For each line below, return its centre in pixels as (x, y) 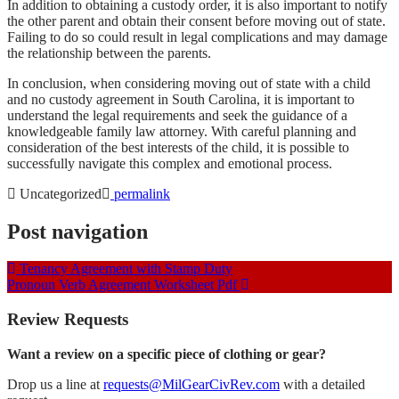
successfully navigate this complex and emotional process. (170, 163)
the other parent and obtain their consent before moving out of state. (196, 20)
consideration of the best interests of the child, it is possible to (178, 147)
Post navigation (77, 231)
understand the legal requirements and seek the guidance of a (177, 115)
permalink (140, 193)
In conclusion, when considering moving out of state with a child (189, 83)
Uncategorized (59, 193)
